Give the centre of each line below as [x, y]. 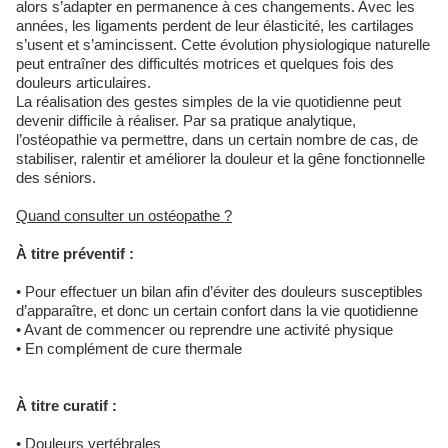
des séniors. [56, 177]
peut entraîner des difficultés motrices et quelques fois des [205, 63]
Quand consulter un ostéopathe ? [124, 215]
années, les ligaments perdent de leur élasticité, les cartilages [215, 25]
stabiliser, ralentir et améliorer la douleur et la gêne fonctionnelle [220, 158]
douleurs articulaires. [83, 82]
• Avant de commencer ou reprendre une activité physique [204, 329]
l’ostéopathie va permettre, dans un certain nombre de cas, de [217, 139]
